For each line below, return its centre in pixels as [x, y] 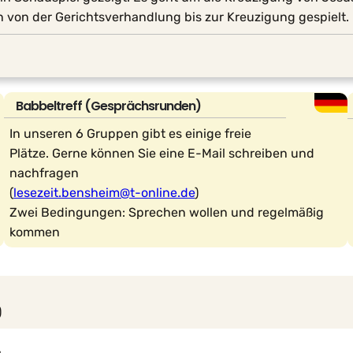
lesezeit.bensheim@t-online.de [104, 193]
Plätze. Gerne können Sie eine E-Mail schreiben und [162, 154]
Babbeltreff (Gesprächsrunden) [109, 106]
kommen [35, 232]
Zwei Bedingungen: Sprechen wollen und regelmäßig [167, 213]
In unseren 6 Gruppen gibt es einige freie [131, 134]
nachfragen [45, 173]
